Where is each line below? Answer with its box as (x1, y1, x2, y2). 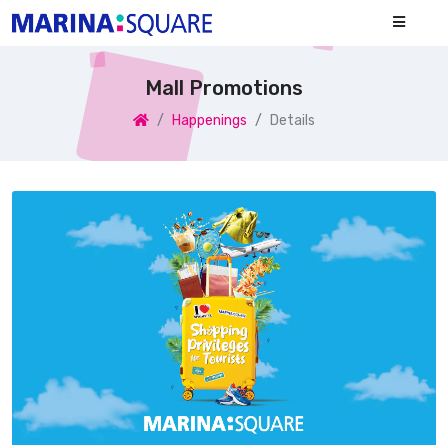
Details (270, 111, 315, 129)
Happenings (172, 111, 247, 129)
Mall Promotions (145, 75, 303, 100)
